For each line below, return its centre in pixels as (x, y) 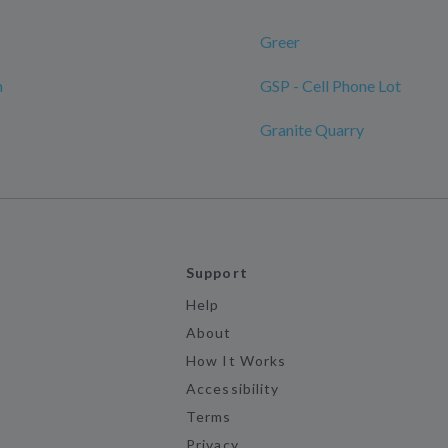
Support (217, 272)
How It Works (236, 360)
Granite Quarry (312, 129)
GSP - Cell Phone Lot (330, 85)
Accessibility (232, 388)
